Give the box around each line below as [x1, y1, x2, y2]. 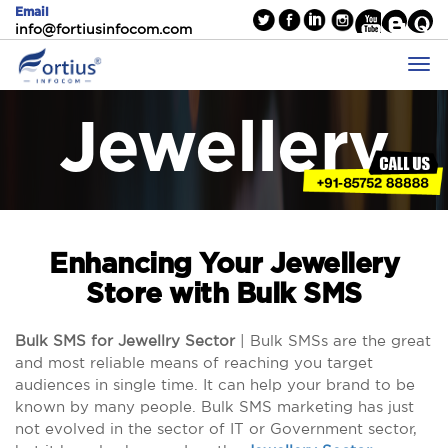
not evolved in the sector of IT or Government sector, [15, 420, 417, 437]
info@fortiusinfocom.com [15, 21, 192, 37]
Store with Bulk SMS [86, 281, 362, 309]
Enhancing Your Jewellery [49, 251, 399, 279]
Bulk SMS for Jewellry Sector [15, 332, 235, 349]
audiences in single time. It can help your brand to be [15, 376, 415, 393]
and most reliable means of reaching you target [15, 354, 373, 371]
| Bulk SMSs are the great [235, 332, 431, 349]
